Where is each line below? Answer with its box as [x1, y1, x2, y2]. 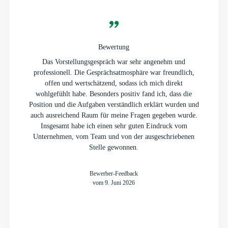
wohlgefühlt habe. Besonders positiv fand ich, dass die [36, 90, 192, 98]
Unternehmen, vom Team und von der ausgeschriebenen [33, 132, 195, 140]
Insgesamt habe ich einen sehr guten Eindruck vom [40, 122, 187, 130]
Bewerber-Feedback [90, 169, 138, 177]
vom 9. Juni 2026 [93, 179, 135, 186]
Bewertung [98, 43, 130, 51]
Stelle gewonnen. [89, 143, 139, 151]
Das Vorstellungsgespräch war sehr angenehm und [42, 58, 186, 66]
